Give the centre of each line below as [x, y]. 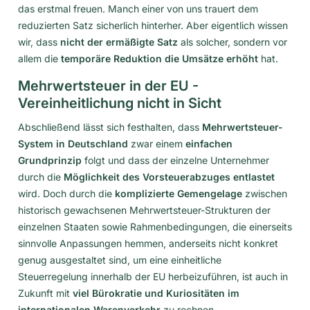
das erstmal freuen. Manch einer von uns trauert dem [138, 8]
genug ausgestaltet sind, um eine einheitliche [120, 259]
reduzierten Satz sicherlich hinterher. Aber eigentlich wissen [153, 25]
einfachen [209, 143]
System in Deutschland [73, 143]
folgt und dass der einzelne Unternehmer [175, 160]
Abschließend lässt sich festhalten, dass [110, 127]
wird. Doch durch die [66, 193]
